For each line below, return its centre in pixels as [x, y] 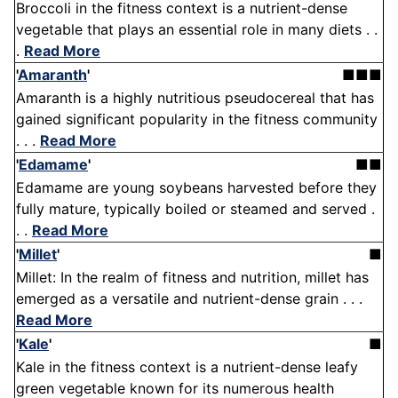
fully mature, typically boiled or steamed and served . [195, 209]
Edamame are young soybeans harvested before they [196, 188]
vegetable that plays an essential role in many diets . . [197, 30]
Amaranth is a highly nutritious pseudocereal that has [195, 98]
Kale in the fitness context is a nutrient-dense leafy [187, 367]
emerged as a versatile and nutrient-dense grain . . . [189, 299]
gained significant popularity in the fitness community [197, 119]
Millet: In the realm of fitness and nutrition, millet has [192, 278]
